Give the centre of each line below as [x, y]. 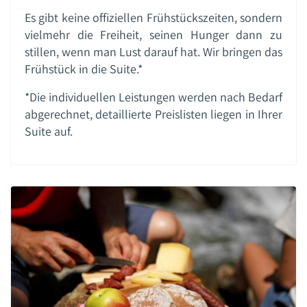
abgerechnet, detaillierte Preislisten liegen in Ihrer [153, 114]
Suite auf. [49, 131]
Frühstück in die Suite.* [84, 69]
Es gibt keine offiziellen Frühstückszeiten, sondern [153, 17]
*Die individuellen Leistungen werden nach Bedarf [153, 97]
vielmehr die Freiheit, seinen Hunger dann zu [153, 34]
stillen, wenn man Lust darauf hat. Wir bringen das [153, 51]
